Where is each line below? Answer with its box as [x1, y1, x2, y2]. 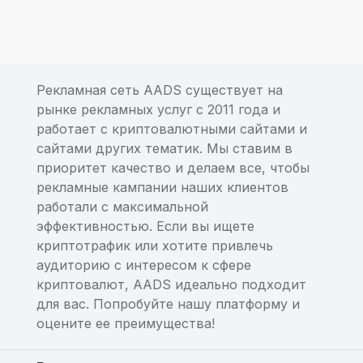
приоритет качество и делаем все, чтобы [36, 160, 310, 176]
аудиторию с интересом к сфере [36, 257, 251, 273]
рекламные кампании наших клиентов [36, 179, 288, 195]
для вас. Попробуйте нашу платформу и [36, 296, 300, 312]
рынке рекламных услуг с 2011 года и [36, 101, 280, 117]
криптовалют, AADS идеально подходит [36, 276, 306, 293]
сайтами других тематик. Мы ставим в [36, 140, 293, 156]
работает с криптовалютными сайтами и [36, 121, 307, 137]
